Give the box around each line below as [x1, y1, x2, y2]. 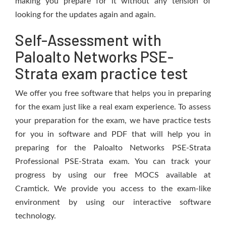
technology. [15, 212, 56, 220]
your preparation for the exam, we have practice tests [15, 117, 211, 125]
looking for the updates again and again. [15, 11, 156, 19]
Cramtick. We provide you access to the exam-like [15, 185, 211, 193]
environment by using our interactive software [15, 198, 211, 206]
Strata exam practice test [15, 64, 188, 82]
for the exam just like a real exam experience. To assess [15, 103, 211, 111]
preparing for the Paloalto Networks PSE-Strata [15, 144, 211, 152]
